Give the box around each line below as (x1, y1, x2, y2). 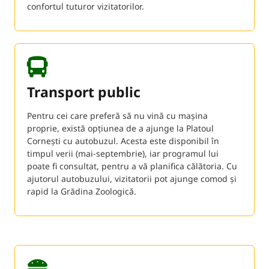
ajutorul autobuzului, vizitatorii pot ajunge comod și (27, 172, 237, 184)
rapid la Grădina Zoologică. (27, 185, 136, 197)
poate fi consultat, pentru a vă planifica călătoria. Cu (27, 160, 237, 172)
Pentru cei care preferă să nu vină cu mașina (27, 109, 208, 121)
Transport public (27, 82, 141, 101)
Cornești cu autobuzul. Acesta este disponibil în (27, 134, 219, 147)
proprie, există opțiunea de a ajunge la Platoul (27, 122, 214, 134)
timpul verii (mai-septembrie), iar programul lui (27, 147, 219, 159)
